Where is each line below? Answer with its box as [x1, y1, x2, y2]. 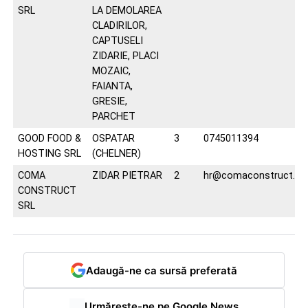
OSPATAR [91, 133, 135, 144]
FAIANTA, [91, 80, 133, 92]
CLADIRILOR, [91, 20, 147, 32]
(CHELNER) [91, 148, 141, 159]
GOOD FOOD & [17, 133, 81, 144]
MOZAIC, [91, 65, 131, 77]
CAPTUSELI [91, 35, 143, 47]
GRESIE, [91, 96, 127, 107]
